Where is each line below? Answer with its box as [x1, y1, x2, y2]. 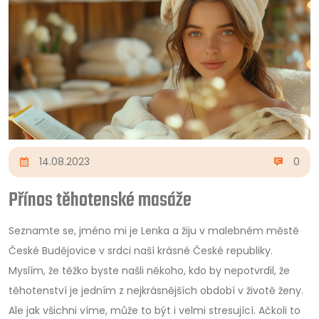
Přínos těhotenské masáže [9, 184, 192, 216]
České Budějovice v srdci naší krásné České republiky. [9, 243, 273, 258]
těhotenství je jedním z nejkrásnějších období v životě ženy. [9, 283, 303, 298]
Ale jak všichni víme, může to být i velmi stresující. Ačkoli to [9, 303, 300, 318]
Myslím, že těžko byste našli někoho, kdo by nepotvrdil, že [9, 263, 290, 278]
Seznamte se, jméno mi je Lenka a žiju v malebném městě [9, 223, 299, 238]
